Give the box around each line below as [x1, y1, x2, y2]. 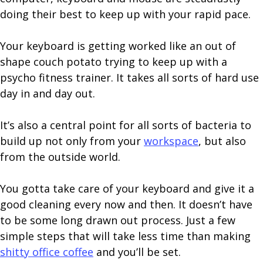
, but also [198, 134, 246, 148]
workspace [144, 134, 198, 148]
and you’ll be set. [93, 245, 181, 259]
